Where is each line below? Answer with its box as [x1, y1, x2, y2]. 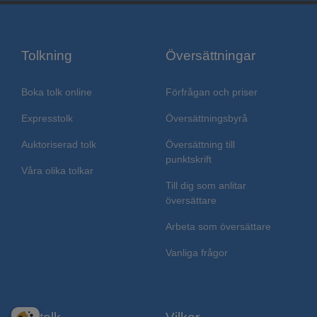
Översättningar [166, 48, 255, 64]
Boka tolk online [21, 87, 92, 98]
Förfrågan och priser [166, 87, 258, 98]
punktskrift [166, 154, 212, 166]
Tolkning [21, 48, 72, 64]
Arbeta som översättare [166, 221, 271, 233]
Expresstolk [21, 113, 73, 125]
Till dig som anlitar [166, 180, 246, 192]
